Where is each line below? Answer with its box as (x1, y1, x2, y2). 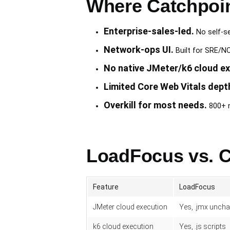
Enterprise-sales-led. (103, 26, 194, 37)
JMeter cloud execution (93, 203, 167, 212)
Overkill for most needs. (103, 100, 207, 111)
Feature (93, 183, 119, 191)
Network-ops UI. (103, 44, 174, 55)
